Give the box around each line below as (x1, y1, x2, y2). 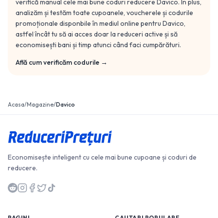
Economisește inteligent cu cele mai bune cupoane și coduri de (8, 153, 197, 162)
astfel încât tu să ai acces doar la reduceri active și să (16, 30, 178, 38)
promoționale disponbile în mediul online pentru (16, 19, 163, 28)
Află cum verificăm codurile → (16, 58, 108, 67)
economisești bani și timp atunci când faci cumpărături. (16, 40, 181, 49)
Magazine (27, 101, 54, 108)
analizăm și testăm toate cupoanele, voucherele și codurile (16, 8, 193, 17)
